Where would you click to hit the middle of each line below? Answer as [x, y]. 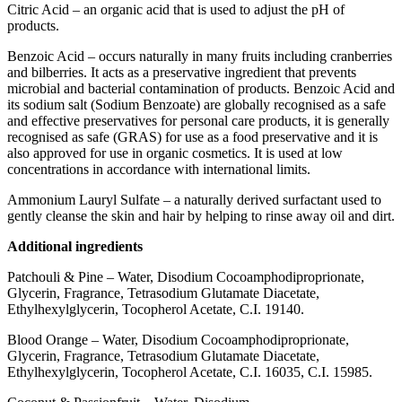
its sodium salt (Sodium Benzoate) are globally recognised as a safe [197, 104]
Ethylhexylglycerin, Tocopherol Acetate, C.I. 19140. [156, 309]
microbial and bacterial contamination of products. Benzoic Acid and [201, 88]
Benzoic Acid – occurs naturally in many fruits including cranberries [200, 56]
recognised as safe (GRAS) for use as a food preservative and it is [192, 136]
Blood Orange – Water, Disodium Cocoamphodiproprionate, [178, 339]
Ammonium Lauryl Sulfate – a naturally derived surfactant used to [194, 199]
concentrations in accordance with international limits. [159, 169]
